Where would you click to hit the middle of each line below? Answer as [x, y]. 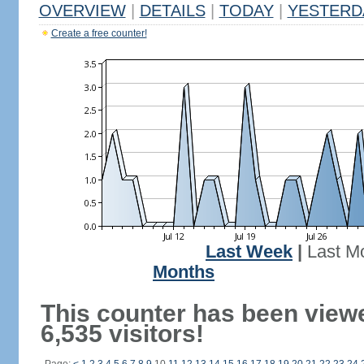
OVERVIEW [82, 11]
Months [184, 272]
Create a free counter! [99, 33]
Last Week [249, 252]
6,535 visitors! [122, 334]
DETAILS [172, 11]
